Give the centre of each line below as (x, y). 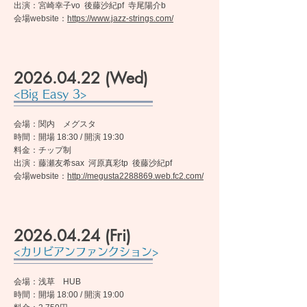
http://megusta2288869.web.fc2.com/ (135, 176)
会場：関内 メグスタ (55, 124)
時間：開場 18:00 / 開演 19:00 (69, 295)
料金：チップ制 (42, 150)
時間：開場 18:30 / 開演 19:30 (69, 137)
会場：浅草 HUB (47, 282)
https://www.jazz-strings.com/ (120, 19)
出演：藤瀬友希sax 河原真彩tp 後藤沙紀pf (93, 163)
